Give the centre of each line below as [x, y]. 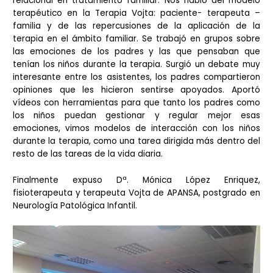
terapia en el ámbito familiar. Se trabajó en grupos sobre [136, 39]
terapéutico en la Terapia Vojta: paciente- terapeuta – [136, 13]
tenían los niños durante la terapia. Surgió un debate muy [136, 65]
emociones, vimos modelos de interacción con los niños [136, 129]
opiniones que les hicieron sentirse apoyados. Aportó [136, 90]
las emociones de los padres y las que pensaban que [136, 52]
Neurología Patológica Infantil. [75, 206]
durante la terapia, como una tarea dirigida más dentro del [136, 141]
